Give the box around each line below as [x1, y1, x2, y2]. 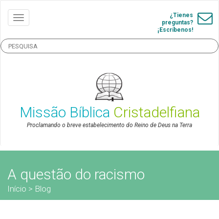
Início [7, 184, 26, 194]
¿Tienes [170, 12, 193, 19]
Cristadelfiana [113, 104, 200, 121]
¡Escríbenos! [157, 26, 193, 33]
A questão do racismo [7, 166, 145, 183]
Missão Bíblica [19, 104, 113, 121]
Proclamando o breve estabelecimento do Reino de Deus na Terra [27, 122, 192, 129]
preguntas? [162, 19, 193, 26]
